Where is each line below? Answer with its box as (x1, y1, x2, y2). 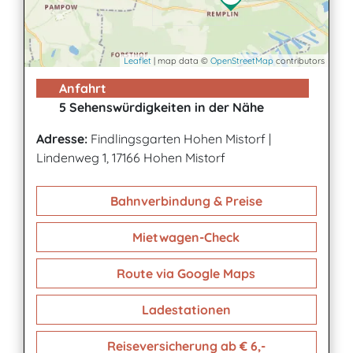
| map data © (151, 55, 210, 66)
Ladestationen (138, 302, 231, 318)
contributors (273, 55, 325, 66)
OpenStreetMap (210, 55, 273, 66)
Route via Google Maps (113, 266, 255, 281)
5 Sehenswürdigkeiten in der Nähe (56, 99, 264, 115)
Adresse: (36, 131, 87, 147)
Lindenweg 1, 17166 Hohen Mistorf (36, 150, 225, 165)
